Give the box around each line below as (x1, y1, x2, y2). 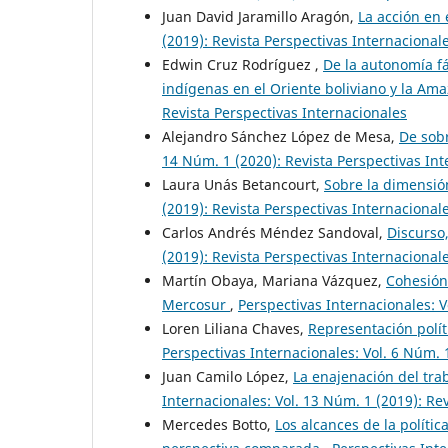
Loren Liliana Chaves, (162, 318, 308, 338)
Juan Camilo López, (162, 366, 293, 386)
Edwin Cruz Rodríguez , (162, 54, 323, 74)
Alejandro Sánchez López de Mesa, (162, 126, 399, 146)
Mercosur (162, 294, 230, 314)
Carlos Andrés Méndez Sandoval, (162, 222, 387, 242)
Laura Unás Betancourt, (162, 174, 324, 194)
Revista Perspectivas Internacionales (162, 102, 407, 122)
